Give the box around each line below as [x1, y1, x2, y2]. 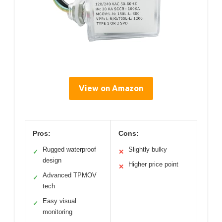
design [43, 157, 61, 165]
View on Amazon [79, 84, 143, 93]
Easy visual [43, 197, 76, 205]
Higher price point [128, 161, 178, 168]
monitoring [43, 208, 72, 216]
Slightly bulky [128, 146, 167, 154]
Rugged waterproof [43, 146, 96, 154]
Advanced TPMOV [43, 171, 97, 179]
